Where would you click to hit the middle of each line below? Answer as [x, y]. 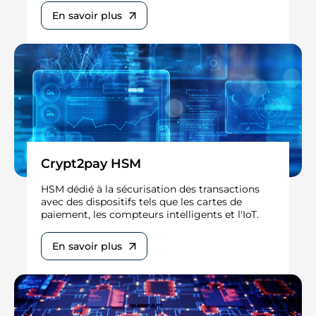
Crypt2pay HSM [91, 163]
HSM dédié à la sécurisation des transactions [150, 189]
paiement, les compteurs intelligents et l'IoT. [150, 214]
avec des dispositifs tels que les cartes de [141, 201]
